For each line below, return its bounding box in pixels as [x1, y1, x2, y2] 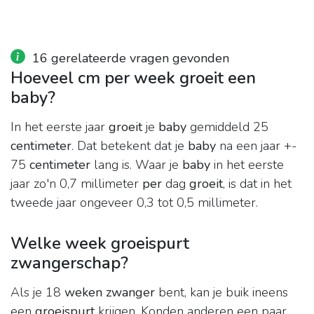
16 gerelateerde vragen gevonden [32, 50, 229, 67]
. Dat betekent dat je [71, 137, 188, 155]
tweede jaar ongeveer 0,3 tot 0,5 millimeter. [11, 194, 258, 212]
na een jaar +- [216, 137, 297, 155]
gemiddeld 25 [186, 118, 268, 136]
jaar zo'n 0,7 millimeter [11, 175, 142, 193]
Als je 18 [11, 284, 64, 301]
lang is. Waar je [90, 156, 182, 174]
